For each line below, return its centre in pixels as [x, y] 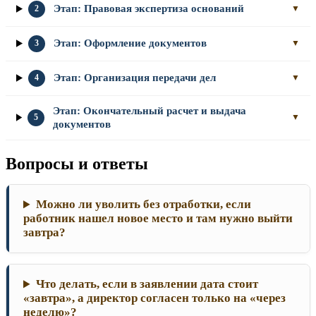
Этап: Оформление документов [130, 43]
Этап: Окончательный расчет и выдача [150, 110]
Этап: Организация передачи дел [134, 78]
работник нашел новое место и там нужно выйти [158, 219]
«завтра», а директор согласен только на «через [154, 298]
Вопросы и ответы [77, 164]
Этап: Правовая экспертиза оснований [148, 9]
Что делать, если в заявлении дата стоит [147, 284]
